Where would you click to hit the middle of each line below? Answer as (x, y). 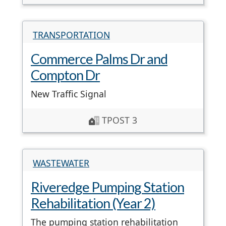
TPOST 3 (119, 120)
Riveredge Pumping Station (107, 187)
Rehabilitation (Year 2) (93, 203)
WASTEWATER (61, 163)
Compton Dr (65, 75)
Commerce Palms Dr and (99, 59)
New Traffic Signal (69, 94)
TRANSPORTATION (71, 35)
